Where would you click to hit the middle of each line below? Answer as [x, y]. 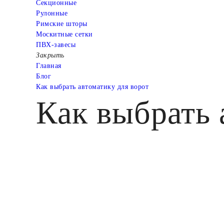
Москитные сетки [64, 34]
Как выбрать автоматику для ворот [92, 86]
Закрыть [50, 55]
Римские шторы [62, 23]
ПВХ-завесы [56, 44]
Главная [49, 65]
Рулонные [52, 13]
